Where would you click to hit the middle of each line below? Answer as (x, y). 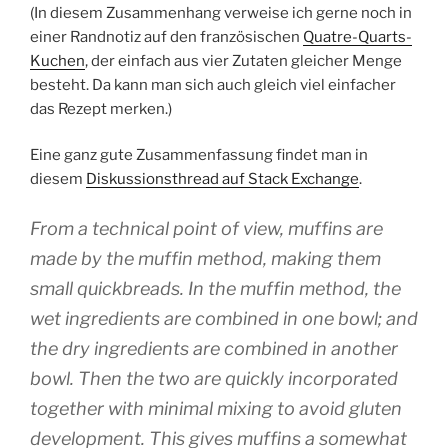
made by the (84, 258)
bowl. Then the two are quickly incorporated (214, 378)
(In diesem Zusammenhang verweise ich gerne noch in (221, 12)
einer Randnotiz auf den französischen (166, 36)
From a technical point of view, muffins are (206, 228)
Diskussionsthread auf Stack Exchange (222, 179)
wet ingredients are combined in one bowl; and (224, 318)
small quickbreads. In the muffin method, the (215, 288)
